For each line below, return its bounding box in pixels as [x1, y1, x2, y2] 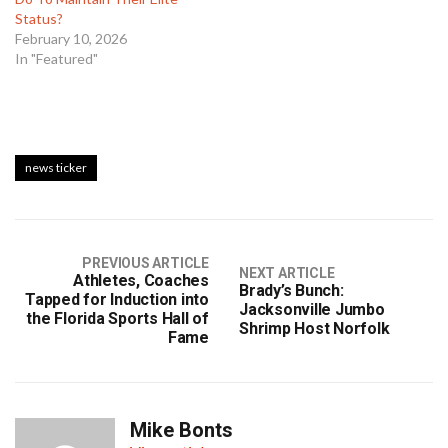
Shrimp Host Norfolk [239, 318, 390, 338]
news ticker [25, 160, 87, 176]
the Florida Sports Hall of [26, 309, 209, 329]
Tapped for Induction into [25, 290, 209, 310]
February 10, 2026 [15, 30, 127, 48]
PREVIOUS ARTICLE [82, 255, 209, 272]
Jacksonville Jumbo [239, 299, 385, 319]
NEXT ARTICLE [239, 264, 335, 281]
